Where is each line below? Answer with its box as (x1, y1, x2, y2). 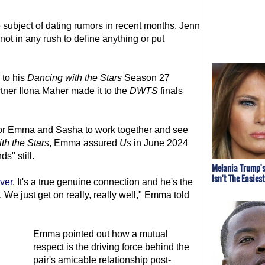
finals (160, 86, 183, 96)
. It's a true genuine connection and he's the (12, 177, 193, 187)
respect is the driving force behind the (33, 242, 189, 252)
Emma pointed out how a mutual (33, 229, 168, 239)
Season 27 (124, 73, 170, 83)
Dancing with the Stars (27, 73, 122, 83)
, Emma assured (49, 138, 117, 148)
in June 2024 (131, 138, 188, 148)
